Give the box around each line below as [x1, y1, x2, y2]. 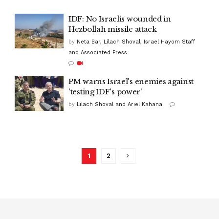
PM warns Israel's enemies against [68, 76, 194, 86]
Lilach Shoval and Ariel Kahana [77, 101, 162, 108]
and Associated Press [68, 49, 127, 56]
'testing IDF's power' [68, 87, 142, 96]
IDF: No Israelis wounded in [68, 14, 171, 23]
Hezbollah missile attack [68, 24, 157, 34]
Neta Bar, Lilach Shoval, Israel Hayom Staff [77, 38, 195, 45]
